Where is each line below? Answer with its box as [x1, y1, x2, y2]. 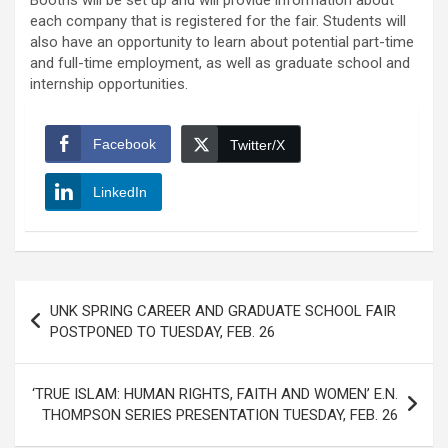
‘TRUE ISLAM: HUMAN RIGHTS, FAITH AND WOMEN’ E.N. [32, 385, 398, 404]
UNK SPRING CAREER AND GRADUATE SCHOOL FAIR [50, 302, 396, 321]
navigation [14, 313, 131, 343]
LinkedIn [93, 184, 147, 201]
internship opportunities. [30, 75, 188, 94]
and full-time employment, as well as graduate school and [30, 54, 410, 73]
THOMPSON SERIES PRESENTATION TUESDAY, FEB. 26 [42, 406, 398, 425]
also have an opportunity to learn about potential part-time [30, 33, 414, 52]
